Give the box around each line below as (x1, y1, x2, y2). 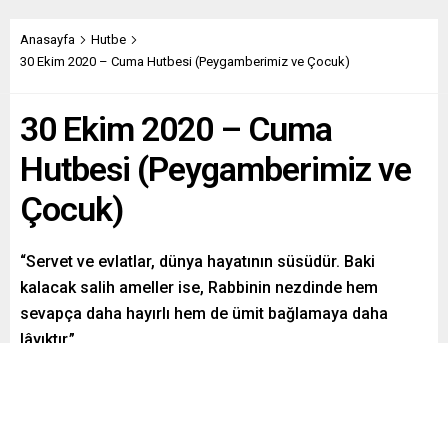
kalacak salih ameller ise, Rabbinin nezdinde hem (20, 278, 378, 298)
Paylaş (54, 372, 96, 389)
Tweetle (137, 372, 189, 389)
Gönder (230, 372, 276, 389)
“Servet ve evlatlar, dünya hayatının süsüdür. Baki (20, 252, 375, 272)
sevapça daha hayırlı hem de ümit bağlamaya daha (20, 304, 388, 324)
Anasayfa (20, 32, 75, 48)
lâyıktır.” (20, 330, 75, 350)
